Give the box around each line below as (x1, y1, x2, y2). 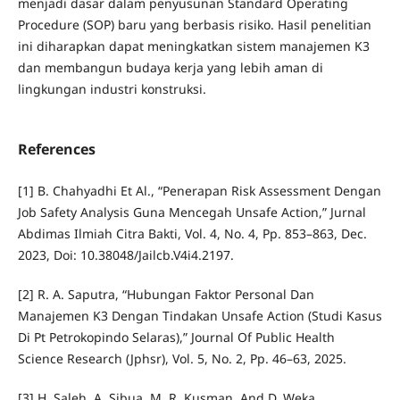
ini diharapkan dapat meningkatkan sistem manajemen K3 (17, 37, 370, 55)
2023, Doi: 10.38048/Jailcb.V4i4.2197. (17, 246, 234, 264)
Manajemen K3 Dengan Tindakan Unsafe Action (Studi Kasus (17, 307, 382, 325)
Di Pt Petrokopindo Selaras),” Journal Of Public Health (17, 329, 335, 346)
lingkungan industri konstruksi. (17, 80, 206, 98)
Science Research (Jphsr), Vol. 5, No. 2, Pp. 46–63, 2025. (17, 350, 346, 368)
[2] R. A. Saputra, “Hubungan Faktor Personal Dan (17, 286, 314, 304)
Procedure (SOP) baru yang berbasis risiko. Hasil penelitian (17, 16, 371, 34)
